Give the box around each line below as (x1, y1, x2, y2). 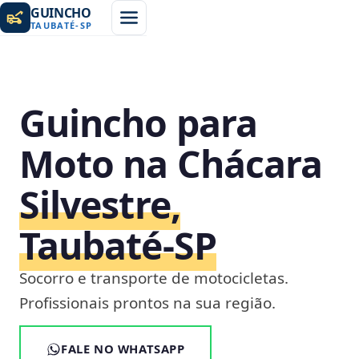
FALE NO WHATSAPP (61, 341, 185, 357)
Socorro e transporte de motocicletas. (19, 268, 288, 288)
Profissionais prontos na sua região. (19, 292, 276, 313)
